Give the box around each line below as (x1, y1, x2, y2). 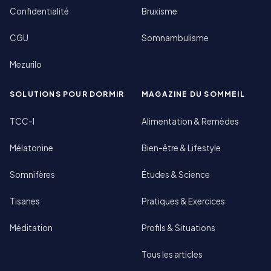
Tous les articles (142, 249, 203, 260)
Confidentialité (10, 5, 69, 16)
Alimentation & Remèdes (142, 116, 239, 126)
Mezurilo (10, 59, 42, 70)
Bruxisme (142, 5, 177, 16)
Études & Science (142, 169, 210, 180)
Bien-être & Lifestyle (142, 142, 221, 153)
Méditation (10, 222, 53, 233)
